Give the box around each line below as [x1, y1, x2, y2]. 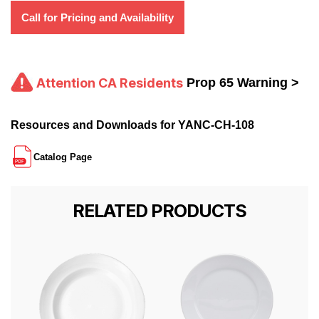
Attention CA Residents [36, 75, 183, 90]
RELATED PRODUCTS [73, 199, 246, 221]
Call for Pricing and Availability [21, 11, 174, 24]
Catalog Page [33, 152, 92, 162]
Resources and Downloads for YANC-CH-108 [11, 118, 254, 131]
